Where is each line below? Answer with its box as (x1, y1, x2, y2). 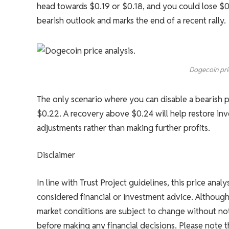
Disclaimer (36, 149, 75, 161)
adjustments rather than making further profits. (36, 122, 210, 133)
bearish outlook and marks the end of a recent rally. (36, 15, 226, 27)
